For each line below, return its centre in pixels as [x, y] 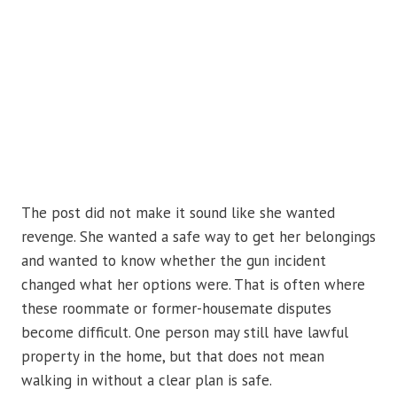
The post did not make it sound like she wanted [178, 213]
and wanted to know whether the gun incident [174, 261]
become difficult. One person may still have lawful [185, 333]
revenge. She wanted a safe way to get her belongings [198, 237]
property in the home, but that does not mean [173, 357]
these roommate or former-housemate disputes [176, 309]
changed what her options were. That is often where [193, 285]
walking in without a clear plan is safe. [147, 381]
